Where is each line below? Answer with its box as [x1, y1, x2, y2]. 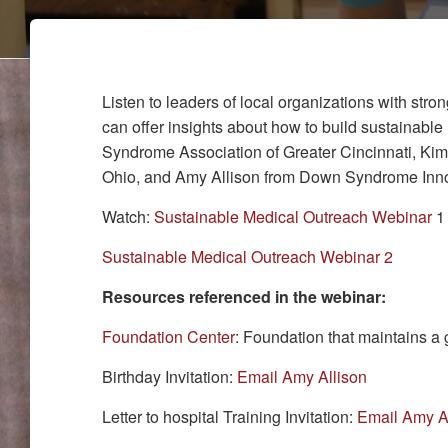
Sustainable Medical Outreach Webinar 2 [102, 245, 393, 268]
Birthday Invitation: [102, 365, 237, 388]
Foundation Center [102, 325, 235, 348]
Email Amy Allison [237, 365, 367, 388]
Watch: [102, 205, 154, 228]
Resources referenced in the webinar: [102, 285, 386, 308]
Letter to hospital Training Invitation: [102, 405, 357, 428]
